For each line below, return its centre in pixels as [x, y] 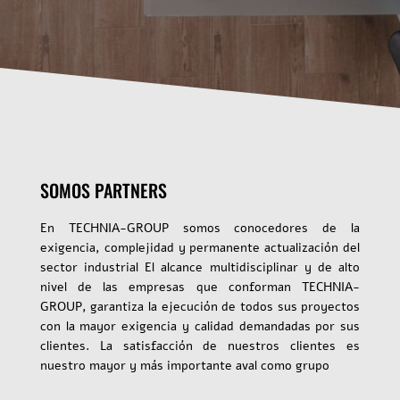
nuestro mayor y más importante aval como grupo [184, 366]
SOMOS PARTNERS [105, 190]
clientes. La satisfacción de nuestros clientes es [200, 346]
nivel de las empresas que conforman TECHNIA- [200, 287]
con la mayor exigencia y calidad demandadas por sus [200, 326]
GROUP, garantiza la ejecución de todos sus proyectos [200, 307]
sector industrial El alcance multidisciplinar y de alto [200, 267]
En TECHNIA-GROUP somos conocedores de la [200, 228]
